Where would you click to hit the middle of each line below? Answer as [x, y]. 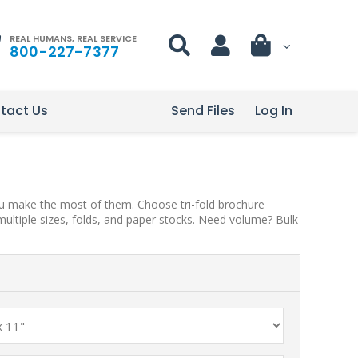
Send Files [203, 111]
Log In [274, 111]
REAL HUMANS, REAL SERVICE [73, 38]
